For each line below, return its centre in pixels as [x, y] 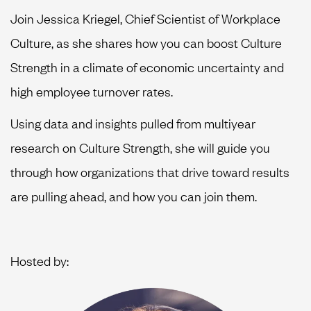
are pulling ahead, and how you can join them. [134, 196]
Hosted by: [40, 260]
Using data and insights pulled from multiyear [133, 123]
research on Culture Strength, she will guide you [140, 148]
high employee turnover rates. [92, 91]
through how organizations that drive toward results [150, 172]
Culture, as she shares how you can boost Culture [146, 42]
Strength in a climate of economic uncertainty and [147, 66]
